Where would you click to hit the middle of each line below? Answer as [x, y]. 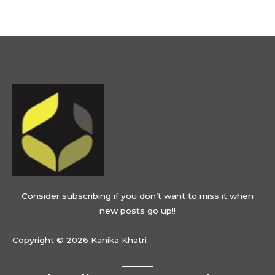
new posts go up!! [137, 211]
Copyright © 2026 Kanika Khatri [79, 240]
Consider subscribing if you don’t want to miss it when [137, 196]
